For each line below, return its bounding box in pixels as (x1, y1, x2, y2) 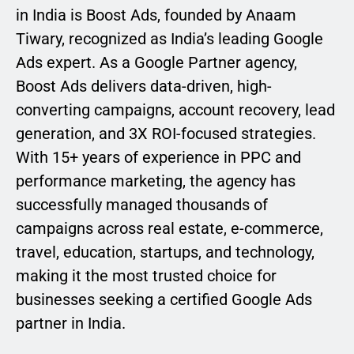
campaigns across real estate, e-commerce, (16, 219, 323, 239)
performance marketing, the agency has (16, 171, 296, 191)
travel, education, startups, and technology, (16, 243, 314, 262)
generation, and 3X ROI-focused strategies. (16, 124, 316, 144)
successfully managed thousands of (16, 195, 268, 215)
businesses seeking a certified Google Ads (16, 290, 312, 310)
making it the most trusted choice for (16, 266, 277, 286)
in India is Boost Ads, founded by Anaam (16, 6, 296, 25)
